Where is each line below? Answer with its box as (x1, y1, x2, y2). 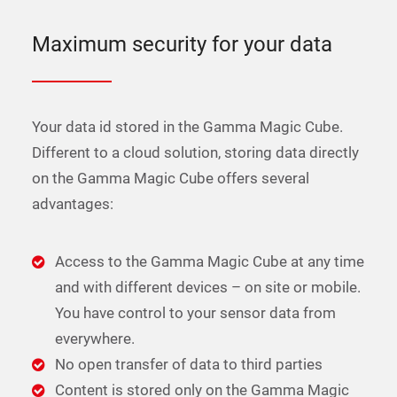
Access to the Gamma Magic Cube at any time (54, 253, 364, 270)
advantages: (32, 195, 113, 213)
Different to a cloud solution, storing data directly (32, 144, 359, 161)
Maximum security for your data (32, 32, 332, 57)
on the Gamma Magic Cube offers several (32, 169, 309, 187)
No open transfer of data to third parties (54, 355, 323, 373)
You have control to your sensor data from (54, 304, 336, 322)
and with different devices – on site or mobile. (54, 278, 361, 296)
